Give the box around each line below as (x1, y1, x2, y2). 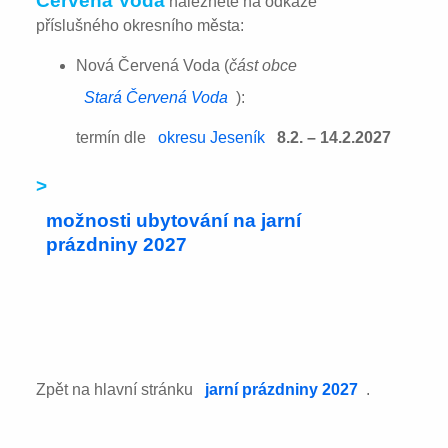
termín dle (76, 128, 151, 146)
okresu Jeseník (158, 128, 266, 146)
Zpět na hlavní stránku (36, 381, 198, 399)
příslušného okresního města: (36, 16, 245, 34)
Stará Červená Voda (84, 88, 229, 106)
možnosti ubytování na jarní (45, 209, 301, 231)
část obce (229, 56, 298, 74)
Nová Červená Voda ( (76, 56, 230, 74)
